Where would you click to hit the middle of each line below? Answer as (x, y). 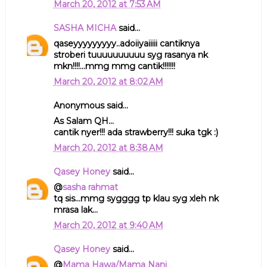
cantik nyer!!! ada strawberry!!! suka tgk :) (136, 132)
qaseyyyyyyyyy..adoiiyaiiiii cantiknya (126, 43)
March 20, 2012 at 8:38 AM (108, 148)
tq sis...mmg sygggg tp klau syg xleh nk (136, 198)
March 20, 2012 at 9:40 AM (108, 225)
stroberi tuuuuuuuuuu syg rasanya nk (131, 55)
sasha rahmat (90, 187)
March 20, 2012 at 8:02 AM (108, 81)
